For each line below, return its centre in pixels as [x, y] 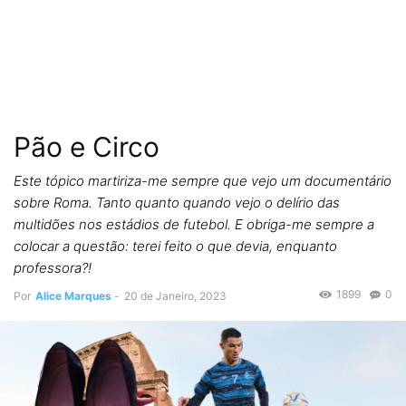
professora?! [53, 268]
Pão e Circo [87, 147]
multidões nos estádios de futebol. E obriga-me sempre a [194, 224]
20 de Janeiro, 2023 [175, 296]
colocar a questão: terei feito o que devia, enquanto [175, 246]
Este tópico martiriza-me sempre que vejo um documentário [203, 181]
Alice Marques [73, 296]
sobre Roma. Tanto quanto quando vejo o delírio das [177, 203]
